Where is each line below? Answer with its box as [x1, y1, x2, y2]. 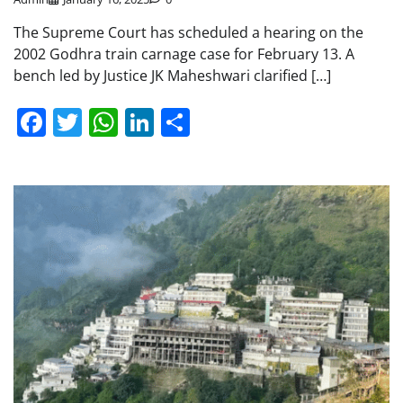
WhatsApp [118, 102, 256, 141]
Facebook [46, 102, 175, 141]
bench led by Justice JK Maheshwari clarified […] [13, 65, 331, 85]
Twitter [82, 102, 175, 141]
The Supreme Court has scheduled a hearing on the [13, 22, 363, 42]
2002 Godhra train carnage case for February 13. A [13, 43, 354, 64]
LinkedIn [154, 102, 270, 141]
